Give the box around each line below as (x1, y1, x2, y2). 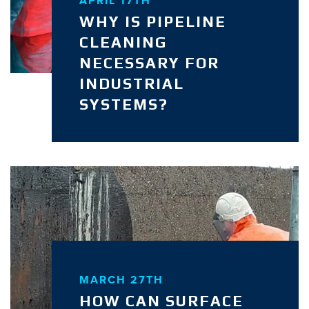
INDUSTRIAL (79, 74, 184, 92)
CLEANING (79, 32, 167, 51)
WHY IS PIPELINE (79, 12, 226, 30)
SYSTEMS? (79, 94, 168, 113)
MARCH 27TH (79, 271, 163, 288)
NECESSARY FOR (79, 53, 219, 72)
